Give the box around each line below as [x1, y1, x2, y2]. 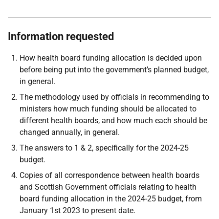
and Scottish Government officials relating [20, 182, 164, 192]
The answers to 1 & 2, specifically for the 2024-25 [20, 143, 189, 153]
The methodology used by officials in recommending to [20, 92, 209, 102]
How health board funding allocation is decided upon [20, 53, 202, 63]
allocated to [156, 104, 197, 113]
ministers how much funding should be [20, 104, 154, 113]
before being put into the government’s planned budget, [20, 65, 209, 74]
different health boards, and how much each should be [20, 116, 207, 125]
